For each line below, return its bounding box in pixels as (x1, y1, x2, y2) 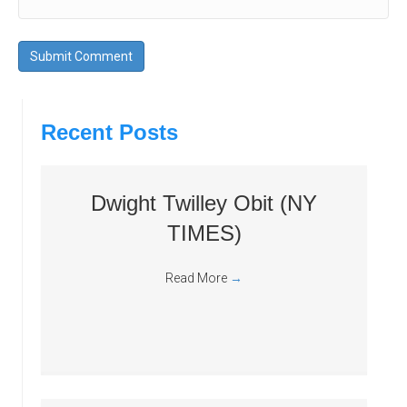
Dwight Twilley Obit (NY (91, 191, 317, 215)
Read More (165, 271, 230, 285)
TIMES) (166, 221, 242, 245)
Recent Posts (41, 120, 178, 144)
